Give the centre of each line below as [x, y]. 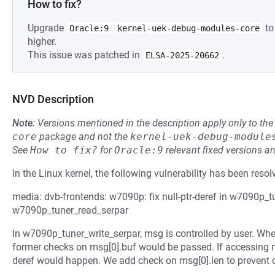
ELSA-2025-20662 [182, 55]
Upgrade [47, 28]
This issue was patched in [85, 55]
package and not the [83, 137]
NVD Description [53, 99]
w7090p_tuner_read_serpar [70, 210]
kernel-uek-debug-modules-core [188, 28]
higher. [42, 41]
